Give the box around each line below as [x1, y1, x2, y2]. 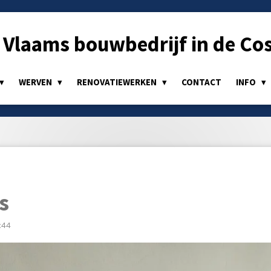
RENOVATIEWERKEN [77, 76, 158, 88]
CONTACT [181, 76, 221, 88]
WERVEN [19, 76, 54, 88]
